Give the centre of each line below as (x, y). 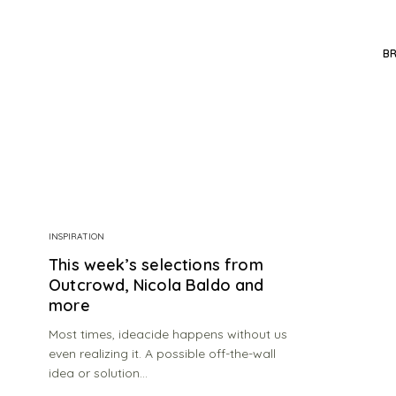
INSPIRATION (76, 237)
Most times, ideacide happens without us (168, 335)
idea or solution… (99, 373)
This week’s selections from (156, 265)
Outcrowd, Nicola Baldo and (156, 286)
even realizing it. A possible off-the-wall (163, 354)
